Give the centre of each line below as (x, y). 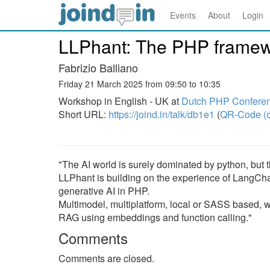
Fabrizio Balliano (98, 67)
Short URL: (83, 114)
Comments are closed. (106, 258)
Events (183, 15)
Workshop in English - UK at (120, 101)
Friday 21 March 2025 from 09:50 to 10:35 (140, 84)
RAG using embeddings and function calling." (155, 217)
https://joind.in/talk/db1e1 (162, 114)
